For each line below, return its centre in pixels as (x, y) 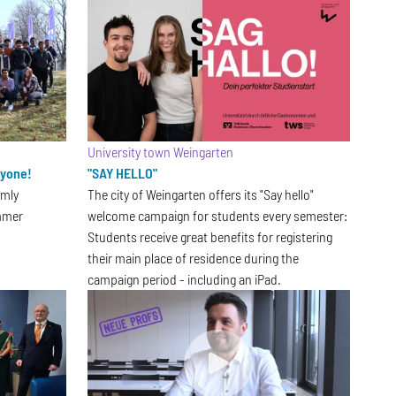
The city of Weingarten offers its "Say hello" (200, 194)
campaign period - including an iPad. (184, 279)
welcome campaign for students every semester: (217, 216)
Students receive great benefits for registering (209, 237)
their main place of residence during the (193, 258)
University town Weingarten (160, 152)
